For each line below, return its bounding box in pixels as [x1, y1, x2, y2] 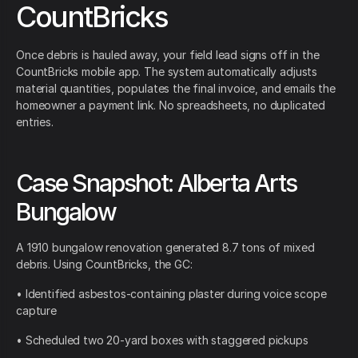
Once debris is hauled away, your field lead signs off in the [16, 48, 320, 62]
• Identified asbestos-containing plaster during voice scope [16, 287, 327, 301]
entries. [16, 115, 54, 129]
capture [16, 304, 57, 318]
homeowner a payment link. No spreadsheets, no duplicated [16, 98, 326, 113]
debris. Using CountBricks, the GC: [16, 257, 193, 272]
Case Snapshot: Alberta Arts [16, 169, 296, 198]
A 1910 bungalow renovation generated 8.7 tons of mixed [16, 241, 315, 255]
